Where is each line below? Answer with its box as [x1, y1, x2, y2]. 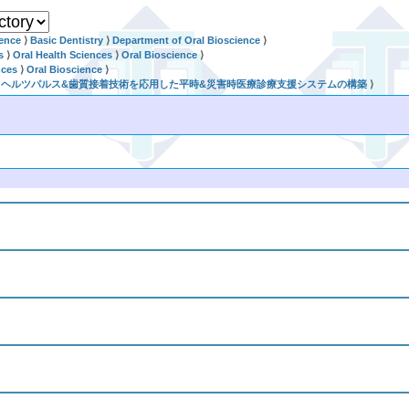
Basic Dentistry [30, 35, 104, 46]
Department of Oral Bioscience [112, 35, 261, 46]
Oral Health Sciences [13, 49, 113, 60]
